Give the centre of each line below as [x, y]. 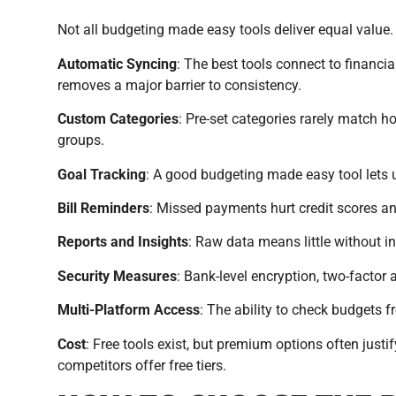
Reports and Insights [123, 242]
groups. [81, 141]
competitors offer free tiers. [142, 365]
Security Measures [117, 276]
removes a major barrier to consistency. [179, 85]
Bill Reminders [103, 209]
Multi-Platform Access [129, 310]
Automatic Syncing [117, 64]
